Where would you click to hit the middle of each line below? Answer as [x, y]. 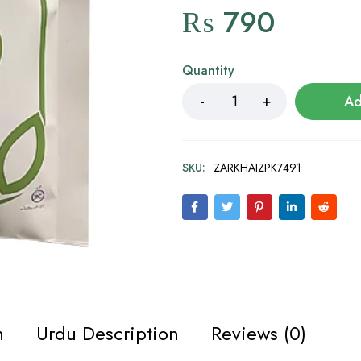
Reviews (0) [259, 333]
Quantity [208, 71]
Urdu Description [108, 333]
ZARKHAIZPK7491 [257, 168]
